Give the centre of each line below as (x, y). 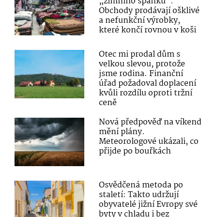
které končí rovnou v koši (148, 30)
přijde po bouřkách (135, 152)
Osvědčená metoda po (141, 186)
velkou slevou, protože (142, 64)
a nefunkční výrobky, (140, 20)
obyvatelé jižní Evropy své (148, 205)
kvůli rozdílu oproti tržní (146, 93)
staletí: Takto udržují (139, 195)
